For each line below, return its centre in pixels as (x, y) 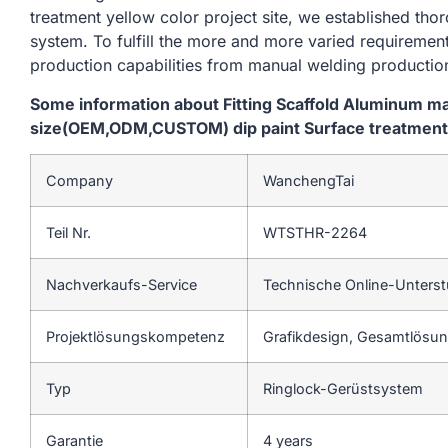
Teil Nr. (68, 232)
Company (79, 180)
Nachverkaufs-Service (121, 284)
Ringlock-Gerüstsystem (345, 388)
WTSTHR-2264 (315, 232)
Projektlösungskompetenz (135, 336)
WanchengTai (308, 180)
